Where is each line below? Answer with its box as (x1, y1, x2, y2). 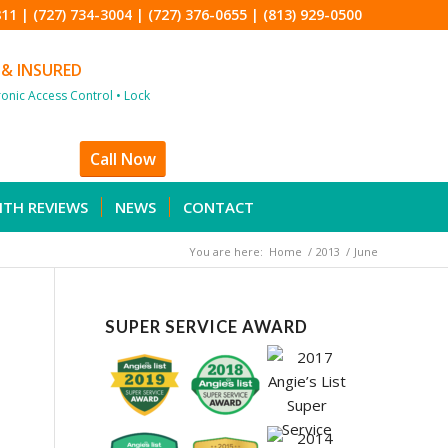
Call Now (89, 148, 156, 171)
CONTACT (183, 197, 254, 217)
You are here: (189, 244, 263, 259)
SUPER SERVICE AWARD (105, 317, 309, 337)
